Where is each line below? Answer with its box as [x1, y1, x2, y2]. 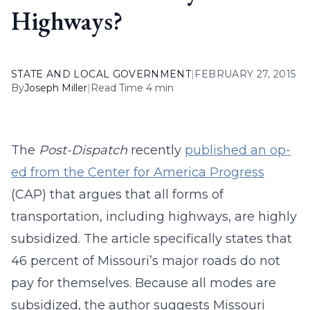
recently [127, 143, 185, 158]
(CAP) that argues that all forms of [11, 187, 224, 202]
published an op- [185, 143, 291, 158]
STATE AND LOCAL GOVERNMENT [11, 68, 192, 80]
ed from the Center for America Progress [11, 165, 264, 180]
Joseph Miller [24, 82, 87, 94]
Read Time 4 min [91, 82, 174, 94]
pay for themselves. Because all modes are [11, 275, 276, 291]
